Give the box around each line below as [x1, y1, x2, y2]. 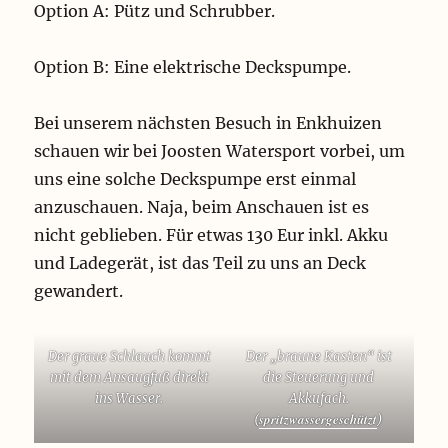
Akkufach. [288, 390, 349, 408]
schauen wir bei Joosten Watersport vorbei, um [34, 141, 406, 162]
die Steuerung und [263, 369, 375, 387]
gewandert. [34, 281, 124, 302]
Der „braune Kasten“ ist [245, 348, 392, 366]
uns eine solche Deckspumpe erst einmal [34, 169, 357, 190]
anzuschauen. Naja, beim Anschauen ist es [34, 197, 370, 218]
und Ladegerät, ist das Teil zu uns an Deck [34, 253, 367, 274]
